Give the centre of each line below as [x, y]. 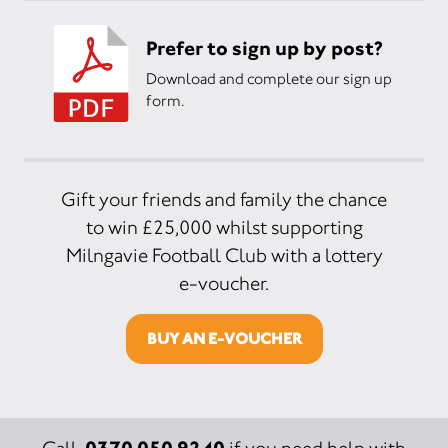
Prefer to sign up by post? [264, 48]
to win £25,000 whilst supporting [224, 227]
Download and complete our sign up [269, 79]
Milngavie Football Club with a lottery [224, 255]
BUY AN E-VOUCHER [224, 338]
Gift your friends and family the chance [224, 199]
